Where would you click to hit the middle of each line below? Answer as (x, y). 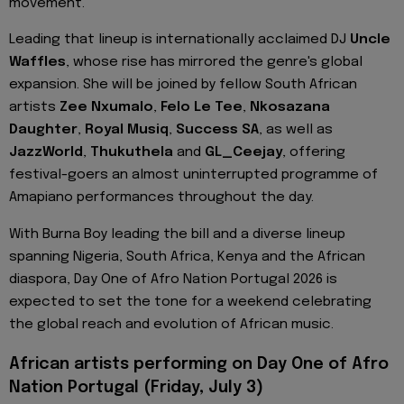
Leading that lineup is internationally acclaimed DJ (179, 40)
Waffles (37, 63)
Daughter (43, 130)
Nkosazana (290, 108)
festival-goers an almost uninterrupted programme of (193, 175)
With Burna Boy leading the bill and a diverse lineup (177, 234)
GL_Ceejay (243, 153)
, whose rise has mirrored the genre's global (214, 63)
